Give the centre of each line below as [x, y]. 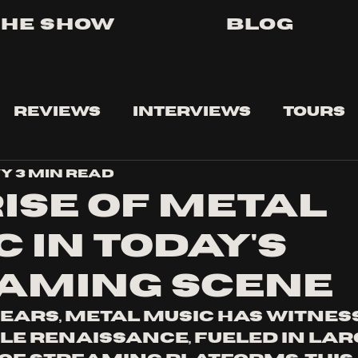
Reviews [57, 112]
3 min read [65, 173]
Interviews [192, 112]
